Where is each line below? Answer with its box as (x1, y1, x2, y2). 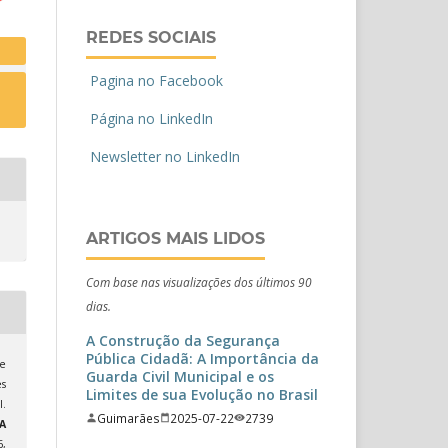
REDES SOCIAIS (86, 27, 216, 47)
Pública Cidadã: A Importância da (86, 348, 319, 368)
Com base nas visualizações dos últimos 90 (86, 273, 312, 290)
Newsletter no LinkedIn (86, 146, 240, 166)
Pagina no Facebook (86, 70, 223, 90)
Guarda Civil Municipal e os (86, 366, 274, 386)
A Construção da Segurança (86, 330, 280, 350)
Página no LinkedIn (86, 108, 213, 128)
